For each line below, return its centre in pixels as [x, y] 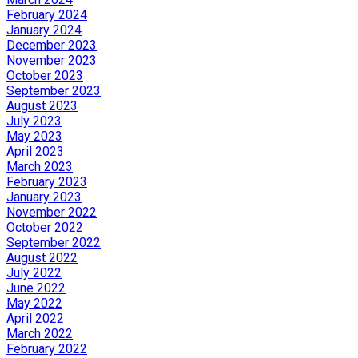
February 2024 [47, 14]
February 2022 [47, 348]
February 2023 [47, 181]
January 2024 [44, 30]
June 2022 [36, 288]
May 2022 [34, 303]
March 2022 [40, 333]
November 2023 [52, 60]
